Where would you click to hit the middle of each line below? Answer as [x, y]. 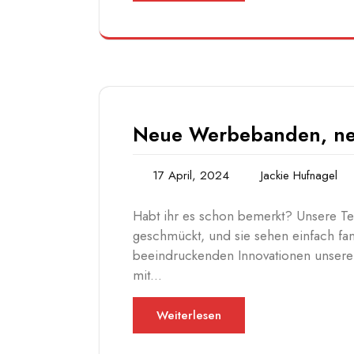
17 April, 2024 [191, 176]
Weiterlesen [189, 316]
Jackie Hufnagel [299, 176]
